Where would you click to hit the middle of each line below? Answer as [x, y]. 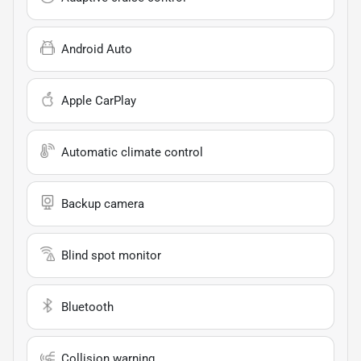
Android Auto [97, 50]
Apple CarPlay [99, 101]
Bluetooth [87, 307]
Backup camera [103, 204]
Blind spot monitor [111, 256]
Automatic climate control [132, 153]
